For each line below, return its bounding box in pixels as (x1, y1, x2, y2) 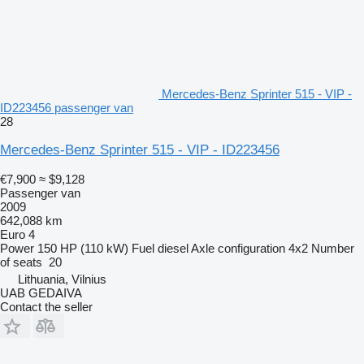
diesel (158, 241, 188, 256)
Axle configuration (191, 241, 285, 256)
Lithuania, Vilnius (18, 272, 106, 287)
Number (311, 241, 354, 256)
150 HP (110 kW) (37, 241, 128, 256)
